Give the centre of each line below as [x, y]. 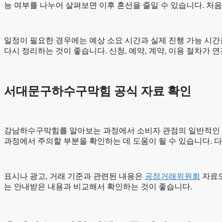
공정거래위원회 [172, 176]
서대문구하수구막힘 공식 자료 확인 [98, 91]
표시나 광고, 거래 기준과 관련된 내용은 [74, 176]
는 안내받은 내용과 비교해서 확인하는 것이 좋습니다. [98, 187]
